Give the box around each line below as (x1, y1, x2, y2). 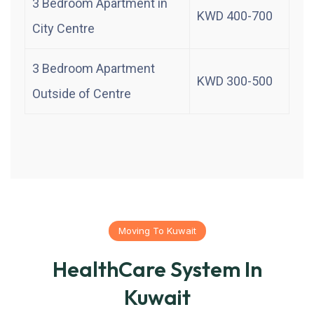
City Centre (32, 20, 95, 36)
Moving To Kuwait (118, 224, 196, 236)
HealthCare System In (52, 255, 262, 282)
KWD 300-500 (197, 73, 273, 88)
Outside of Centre (32, 86, 131, 101)
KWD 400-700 (197, 8, 273, 23)
